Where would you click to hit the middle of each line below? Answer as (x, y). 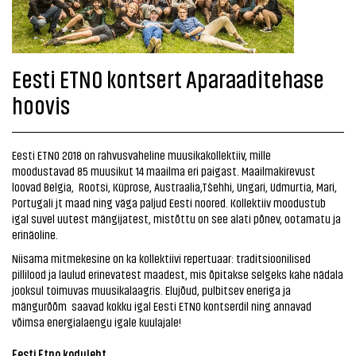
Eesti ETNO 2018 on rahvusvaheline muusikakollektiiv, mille (141, 155)
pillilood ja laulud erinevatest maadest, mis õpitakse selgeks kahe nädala (178, 274)
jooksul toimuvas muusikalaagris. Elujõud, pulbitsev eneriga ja (151, 290)
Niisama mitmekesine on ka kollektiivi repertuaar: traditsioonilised (161, 258)
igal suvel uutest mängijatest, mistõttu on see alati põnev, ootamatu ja (176, 218)
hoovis (41, 104)
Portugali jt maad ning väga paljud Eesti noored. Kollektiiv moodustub (169, 202)
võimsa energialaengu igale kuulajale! (97, 321)
